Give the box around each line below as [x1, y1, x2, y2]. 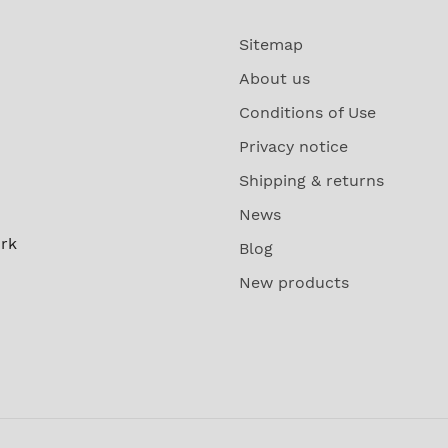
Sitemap [239, 34, 303, 54]
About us [239, 68, 310, 88]
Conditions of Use [239, 102, 376, 122]
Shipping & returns [239, 170, 384, 190]
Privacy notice [239, 136, 348, 156]
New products [239, 272, 349, 292]
